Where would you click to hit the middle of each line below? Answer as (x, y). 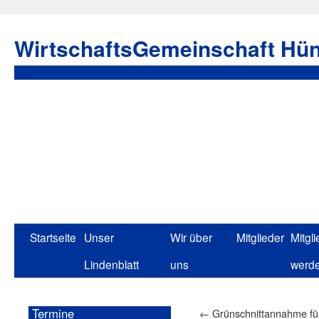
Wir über (191, 237)
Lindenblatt (111, 264)
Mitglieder (260, 237)
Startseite (53, 237)
